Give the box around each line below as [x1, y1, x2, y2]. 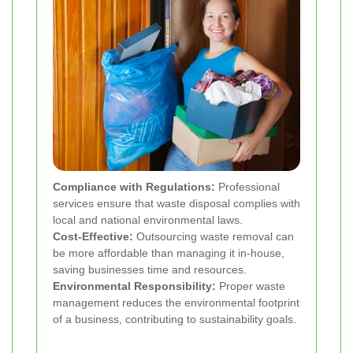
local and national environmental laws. [53, 214, 243, 227]
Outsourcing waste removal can [133, 230, 294, 243]
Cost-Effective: [53, 230, 133, 243]
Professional [215, 180, 280, 194]
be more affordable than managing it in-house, [53, 247, 284, 260]
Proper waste [216, 280, 285, 293]
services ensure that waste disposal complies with [53, 197, 300, 210]
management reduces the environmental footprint [53, 296, 299, 310]
